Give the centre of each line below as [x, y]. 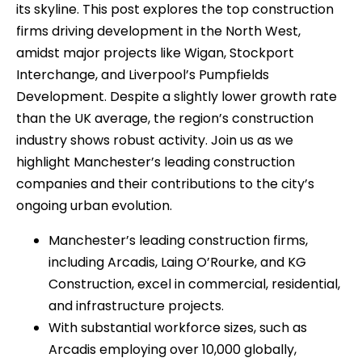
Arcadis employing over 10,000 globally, [173, 349]
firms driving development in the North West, [158, 31]
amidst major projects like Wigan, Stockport [155, 53]
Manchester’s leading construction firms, [178, 240]
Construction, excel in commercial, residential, [194, 284]
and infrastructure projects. [136, 305]
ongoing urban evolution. [94, 205]
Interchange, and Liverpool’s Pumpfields [143, 74]
